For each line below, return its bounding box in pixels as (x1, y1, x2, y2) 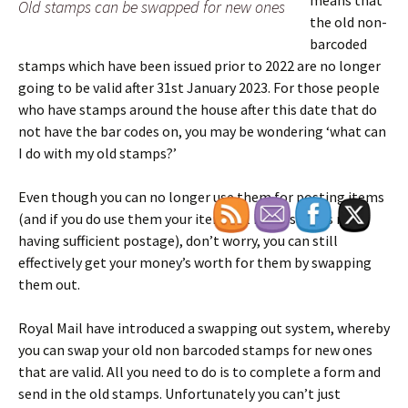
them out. (18, 275, 80, 293)
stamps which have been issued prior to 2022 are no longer (18, 56, 381, 75)
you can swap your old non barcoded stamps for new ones (18, 341, 372, 359)
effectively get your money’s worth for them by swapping (18, 253, 372, 271)
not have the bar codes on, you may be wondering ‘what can (18, 122, 386, 140)
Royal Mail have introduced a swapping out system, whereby (18, 319, 390, 337)
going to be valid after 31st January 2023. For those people (18, 78, 380, 97)
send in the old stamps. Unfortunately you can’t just (18, 384, 341, 403)
